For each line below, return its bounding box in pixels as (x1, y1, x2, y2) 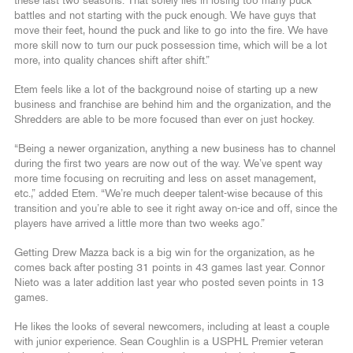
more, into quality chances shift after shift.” (14, 54, 210, 66)
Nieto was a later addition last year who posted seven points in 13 (14, 277, 324, 288)
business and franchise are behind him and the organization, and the (14, 98, 331, 110)
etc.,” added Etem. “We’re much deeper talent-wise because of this (14, 188, 323, 199)
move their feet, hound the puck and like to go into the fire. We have (14, 24, 328, 36)
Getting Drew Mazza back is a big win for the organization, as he (14, 247, 314, 258)
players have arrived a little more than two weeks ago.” (14, 217, 265, 229)
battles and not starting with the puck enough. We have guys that (14, 9, 316, 21)
